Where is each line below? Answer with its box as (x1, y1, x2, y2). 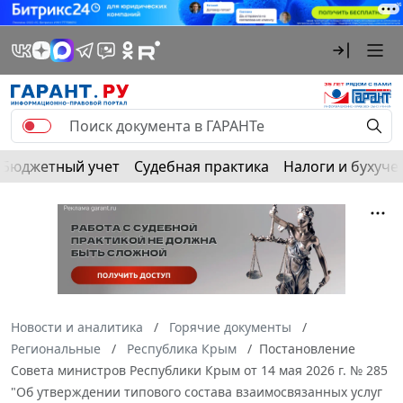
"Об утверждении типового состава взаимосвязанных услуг (11, 382, 382, 400)
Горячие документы (169, 318, 291, 336)
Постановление (259, 339, 355, 357)
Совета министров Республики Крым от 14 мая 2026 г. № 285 (11, 361, 388, 379)
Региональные (11, 339, 101, 357)
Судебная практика (134, 156, 269, 176)
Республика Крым (127, 339, 237, 357)
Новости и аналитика (11, 318, 143, 336)
